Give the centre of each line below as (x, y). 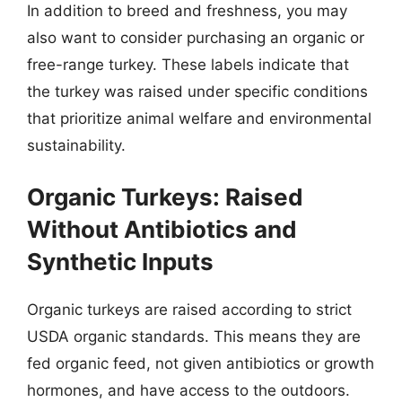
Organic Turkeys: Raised (165, 197)
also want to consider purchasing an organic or (196, 37)
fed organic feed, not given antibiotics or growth (201, 363)
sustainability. (76, 145)
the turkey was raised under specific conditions (197, 91)
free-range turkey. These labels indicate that (188, 64)
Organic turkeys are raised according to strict (189, 310)
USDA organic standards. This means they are (194, 336)
